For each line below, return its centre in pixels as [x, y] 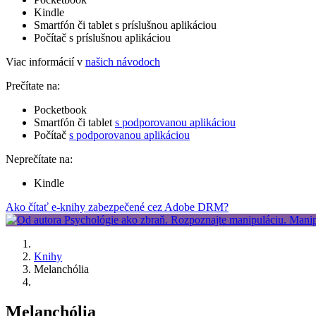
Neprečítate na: [39, 159]
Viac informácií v [45, 61]
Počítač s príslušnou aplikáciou [102, 37]
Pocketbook [60, 109]
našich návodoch [123, 61]
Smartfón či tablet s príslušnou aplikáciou [125, 25]
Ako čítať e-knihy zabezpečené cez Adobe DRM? [117, 207]
